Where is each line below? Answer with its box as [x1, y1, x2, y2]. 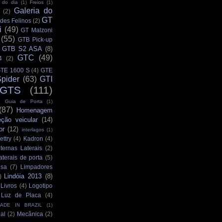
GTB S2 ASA [2, 45, 43, 53]
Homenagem [16, 107, 53, 114]
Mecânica [16, 211, 43, 218]
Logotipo [29, 182, 53, 189]
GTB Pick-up [18, 36, 53, 43]
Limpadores [20, 164, 53, 170]
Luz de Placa [1, 192, 41, 199]
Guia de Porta [4, 99, 43, 105]
